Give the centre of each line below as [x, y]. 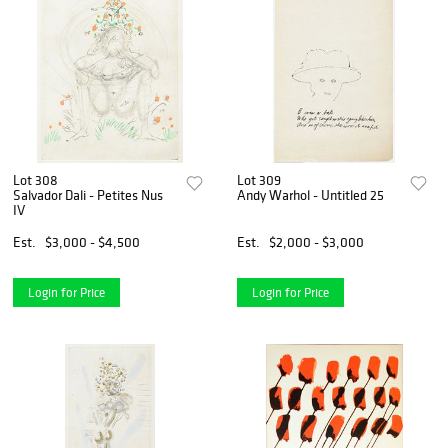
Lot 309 [259, 179]
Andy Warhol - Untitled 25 [311, 194]
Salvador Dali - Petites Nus [88, 194]
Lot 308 [35, 179]
